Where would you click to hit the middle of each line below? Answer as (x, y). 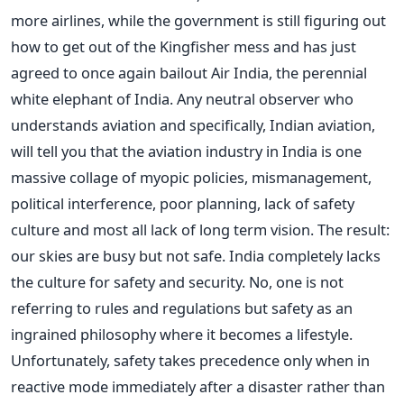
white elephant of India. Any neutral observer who (182, 99)
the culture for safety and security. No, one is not (177, 282)
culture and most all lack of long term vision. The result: (200, 230)
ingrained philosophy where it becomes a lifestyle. (182, 334)
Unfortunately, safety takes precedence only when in (190, 360)
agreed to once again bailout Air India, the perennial (189, 73)
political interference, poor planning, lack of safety (183, 203)
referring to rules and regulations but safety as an (182, 308)
